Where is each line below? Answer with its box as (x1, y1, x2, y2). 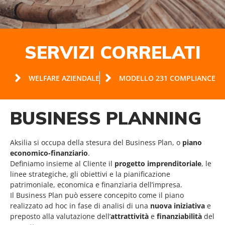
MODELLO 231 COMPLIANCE (119, 73, 215, 83)
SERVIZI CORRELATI (24, 41, 201, 63)
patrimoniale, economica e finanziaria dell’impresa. (10, 180, 182, 189)
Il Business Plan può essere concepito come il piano (10, 190, 184, 200)
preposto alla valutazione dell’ (10, 211, 110, 221)
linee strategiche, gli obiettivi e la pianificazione (10, 169, 170, 179)
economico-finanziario (10, 148, 88, 158)
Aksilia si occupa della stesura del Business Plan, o (10, 138, 182, 147)
